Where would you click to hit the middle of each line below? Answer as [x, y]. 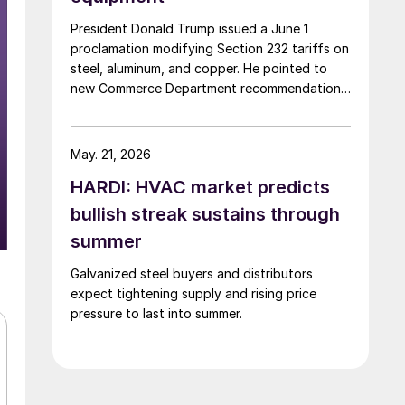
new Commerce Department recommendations [209, 88]
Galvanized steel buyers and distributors [192, 273]
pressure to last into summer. [156, 313]
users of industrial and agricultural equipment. [207, 127]
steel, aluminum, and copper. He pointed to [199, 68]
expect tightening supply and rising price [193, 293]
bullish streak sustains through [205, 214]
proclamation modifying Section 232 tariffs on [210, 48]
